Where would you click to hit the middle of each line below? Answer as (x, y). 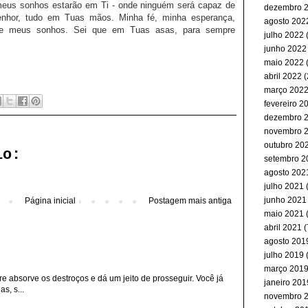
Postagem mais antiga (190, 201)
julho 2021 (284, 186)
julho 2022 (284, 35)
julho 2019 (284, 255)
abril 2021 (283, 228)
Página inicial (50, 201)
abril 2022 (283, 76)
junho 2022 (285, 49)
